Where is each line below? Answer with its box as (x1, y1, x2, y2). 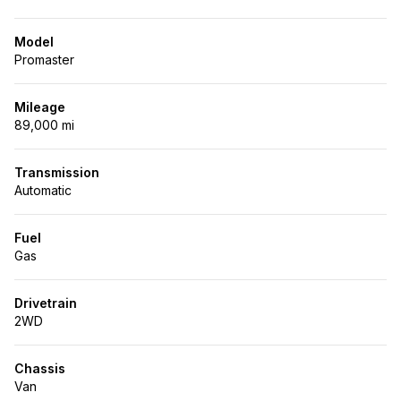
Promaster (14, 52, 74, 67)
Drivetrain (14, 295, 77, 311)
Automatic (14, 183, 72, 198)
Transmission (14, 165, 99, 180)
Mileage (14, 99, 65, 115)
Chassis (14, 361, 65, 376)
